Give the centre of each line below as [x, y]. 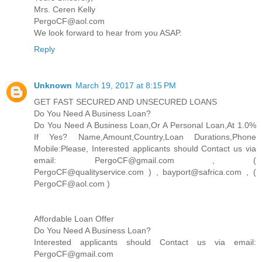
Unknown [53, 85]
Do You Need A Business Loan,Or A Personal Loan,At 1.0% [145, 125]
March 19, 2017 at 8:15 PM [126, 85]
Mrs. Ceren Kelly [65, 9]
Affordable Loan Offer [74, 218]
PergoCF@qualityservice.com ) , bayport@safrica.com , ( [145, 172]
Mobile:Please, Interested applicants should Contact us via [145, 148]
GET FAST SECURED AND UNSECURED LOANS [125, 101]
